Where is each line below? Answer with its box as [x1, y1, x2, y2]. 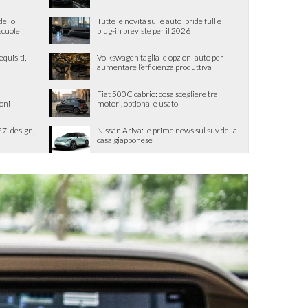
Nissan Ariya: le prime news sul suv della [97, 125, 237, 135]
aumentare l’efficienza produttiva [97, 62, 212, 72]
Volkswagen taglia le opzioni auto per [97, 52, 223, 63]
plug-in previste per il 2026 [97, 25, 190, 36]
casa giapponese [97, 135, 153, 145]
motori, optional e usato [97, 98, 178, 109]
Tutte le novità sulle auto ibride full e [97, 16, 221, 26]
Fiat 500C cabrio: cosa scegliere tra [97, 89, 218, 99]
